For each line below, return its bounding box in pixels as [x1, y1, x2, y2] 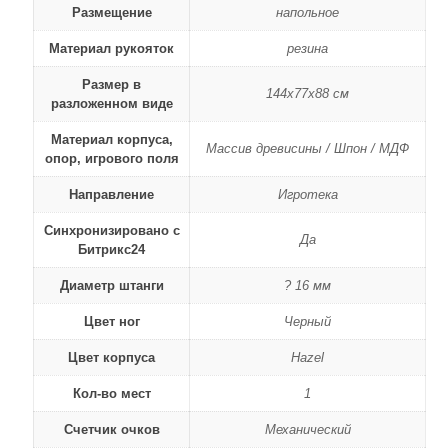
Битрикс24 [78, 242, 145, 257]
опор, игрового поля [44, 151, 179, 166]
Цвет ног [83, 314, 140, 329]
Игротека [277, 187, 338, 202]
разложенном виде [50, 96, 173, 111]
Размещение [71, 5, 152, 20]
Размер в [82, 77, 141, 92]
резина [287, 41, 328, 56]
